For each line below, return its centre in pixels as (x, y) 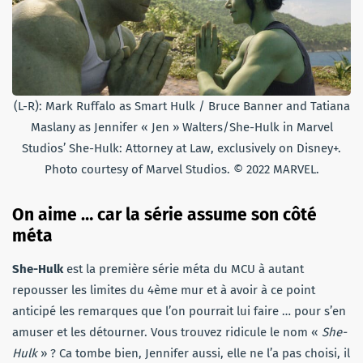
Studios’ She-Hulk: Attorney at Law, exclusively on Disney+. (181, 148)
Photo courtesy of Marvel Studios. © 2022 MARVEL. (181, 169)
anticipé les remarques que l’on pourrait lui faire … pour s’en (179, 311)
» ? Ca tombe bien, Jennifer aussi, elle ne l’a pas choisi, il (194, 353)
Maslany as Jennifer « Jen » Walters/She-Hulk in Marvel (181, 127)
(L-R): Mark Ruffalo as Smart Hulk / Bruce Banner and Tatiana (181, 106)
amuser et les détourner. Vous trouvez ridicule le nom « (167, 332)
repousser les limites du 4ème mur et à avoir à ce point (164, 290)
